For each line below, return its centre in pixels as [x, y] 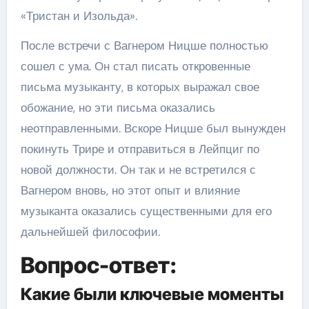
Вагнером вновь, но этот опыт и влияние [130, 190]
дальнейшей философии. [90, 231]
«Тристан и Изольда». [79, 16]
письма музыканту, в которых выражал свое [140, 87]
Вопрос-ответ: [98, 265]
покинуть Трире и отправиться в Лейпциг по [140, 149]
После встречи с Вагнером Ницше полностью [144, 45]
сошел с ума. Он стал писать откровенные [135, 66]
